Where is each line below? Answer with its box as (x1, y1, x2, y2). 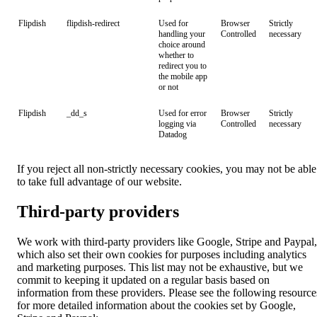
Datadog (158, 129, 187, 139)
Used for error (158, 108, 207, 118)
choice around (158, 40, 205, 50)
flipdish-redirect (67, 18, 120, 28)
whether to (158, 50, 194, 60)
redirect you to (158, 61, 207, 71)
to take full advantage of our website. (17, 175, 182, 188)
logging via (158, 119, 196, 129)
